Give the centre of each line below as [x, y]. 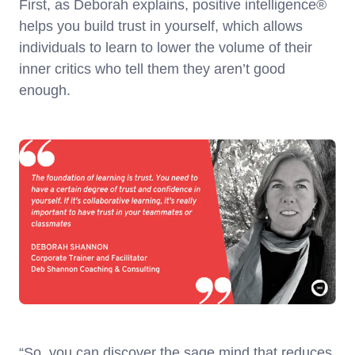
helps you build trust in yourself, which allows [161, 27]
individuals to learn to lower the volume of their [166, 48]
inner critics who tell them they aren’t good [152, 69]
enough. [45, 91]
